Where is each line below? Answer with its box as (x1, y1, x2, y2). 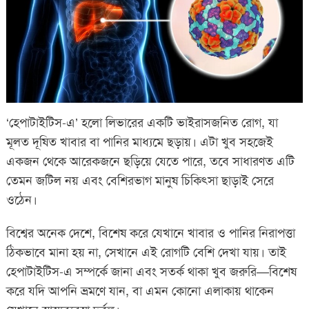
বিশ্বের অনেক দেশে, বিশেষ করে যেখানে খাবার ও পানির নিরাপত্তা (6, 225, 295, 241)
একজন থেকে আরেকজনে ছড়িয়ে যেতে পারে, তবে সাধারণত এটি (6, 153, 295, 169)
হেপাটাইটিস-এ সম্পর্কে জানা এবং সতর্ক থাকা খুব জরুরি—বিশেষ (6, 263, 297, 279)
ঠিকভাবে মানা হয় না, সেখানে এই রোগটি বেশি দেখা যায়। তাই (6, 244, 286, 260)
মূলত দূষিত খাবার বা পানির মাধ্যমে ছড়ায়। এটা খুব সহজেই (6, 134, 273, 150)
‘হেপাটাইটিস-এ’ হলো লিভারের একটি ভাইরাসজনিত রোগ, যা (6, 114, 278, 130)
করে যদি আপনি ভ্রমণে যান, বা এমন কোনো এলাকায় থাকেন (6, 283, 274, 299)
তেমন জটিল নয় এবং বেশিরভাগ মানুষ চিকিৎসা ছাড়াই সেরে (6, 172, 274, 188)
